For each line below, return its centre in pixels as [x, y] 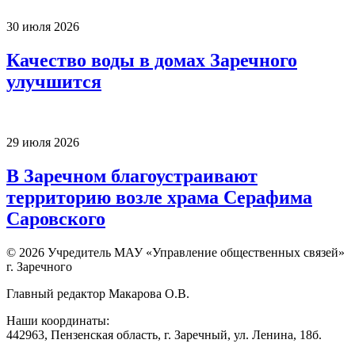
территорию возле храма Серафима [159, 198]
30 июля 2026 [43, 27]
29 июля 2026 [43, 143]
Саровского [56, 219]
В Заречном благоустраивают [132, 176]
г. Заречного [39, 267]
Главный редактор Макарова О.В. [98, 294]
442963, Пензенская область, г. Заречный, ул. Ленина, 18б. [164, 335]
